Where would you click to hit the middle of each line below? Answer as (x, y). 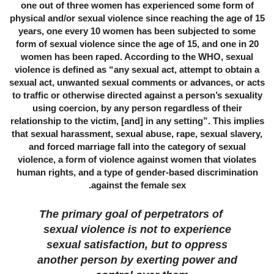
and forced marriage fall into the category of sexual (137, 147)
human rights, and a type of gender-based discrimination (137, 172)
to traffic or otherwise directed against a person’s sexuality (137, 95)
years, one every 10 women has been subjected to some (137, 31)
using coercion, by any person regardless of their (137, 108)
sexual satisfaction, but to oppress (137, 245)
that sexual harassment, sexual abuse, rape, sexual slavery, (137, 134)
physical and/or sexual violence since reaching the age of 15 (137, 18)
